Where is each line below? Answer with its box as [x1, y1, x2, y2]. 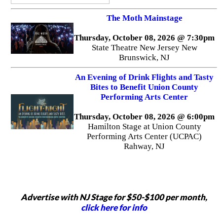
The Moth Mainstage [106, 13, 183, 23]
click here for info [81, 202, 147, 213]
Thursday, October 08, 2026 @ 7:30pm [74, 33, 215, 43]
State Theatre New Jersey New [91, 43, 197, 53]
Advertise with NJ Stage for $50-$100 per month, [21, 192, 207, 203]
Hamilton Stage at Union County [87, 121, 201, 131]
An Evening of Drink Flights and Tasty [75, 72, 214, 82]
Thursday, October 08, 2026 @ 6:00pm [74, 111, 215, 121]
